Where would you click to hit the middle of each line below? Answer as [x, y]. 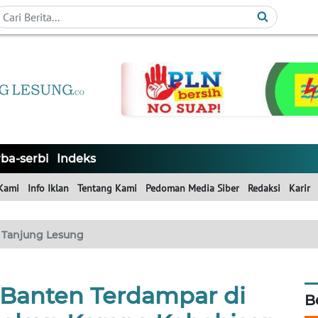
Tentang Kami [107, 188]
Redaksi [264, 188]
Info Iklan [48, 188]
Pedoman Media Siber [192, 188]
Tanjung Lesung [43, 235]
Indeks [76, 159]
